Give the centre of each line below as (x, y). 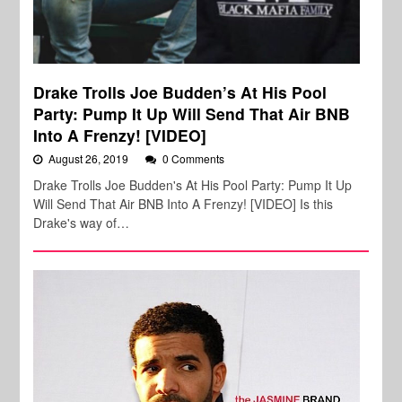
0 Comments (194, 158)
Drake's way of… (82, 222)
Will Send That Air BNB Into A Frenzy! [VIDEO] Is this (184, 203)
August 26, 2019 (90, 158)
